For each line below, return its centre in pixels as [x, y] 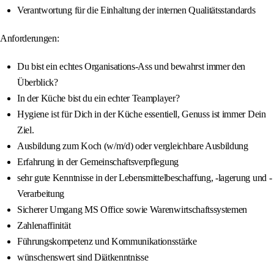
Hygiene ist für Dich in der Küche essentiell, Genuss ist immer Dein [142, 114]
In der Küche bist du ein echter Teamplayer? [98, 98]
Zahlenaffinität [44, 226]
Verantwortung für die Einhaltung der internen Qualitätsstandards [136, 10]
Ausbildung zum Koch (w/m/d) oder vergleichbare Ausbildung [133, 146]
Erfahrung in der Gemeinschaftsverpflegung [98, 162]
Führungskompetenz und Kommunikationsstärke [107, 242]
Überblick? [38, 83]
